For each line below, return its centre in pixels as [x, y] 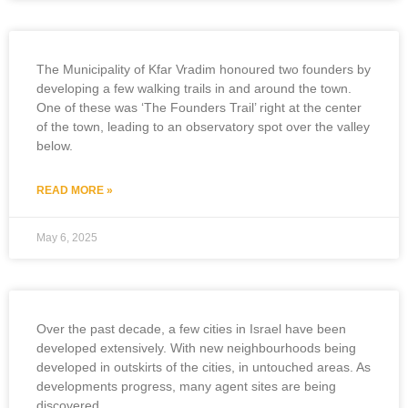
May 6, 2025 [67, 237]
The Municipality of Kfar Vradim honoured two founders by [204, 69]
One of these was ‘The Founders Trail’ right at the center [199, 107]
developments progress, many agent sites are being [186, 386]
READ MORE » [75, 190]
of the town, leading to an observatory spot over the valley [203, 126]
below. [55, 145]
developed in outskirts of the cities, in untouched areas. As [204, 367]
